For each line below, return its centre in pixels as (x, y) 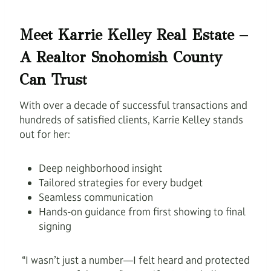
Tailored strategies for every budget (121, 183)
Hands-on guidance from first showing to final (142, 212)
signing (55, 226)
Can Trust (53, 79)
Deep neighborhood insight (100, 168)
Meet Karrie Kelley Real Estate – (133, 34)
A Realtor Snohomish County (121, 57)
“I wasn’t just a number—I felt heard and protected (135, 260)
